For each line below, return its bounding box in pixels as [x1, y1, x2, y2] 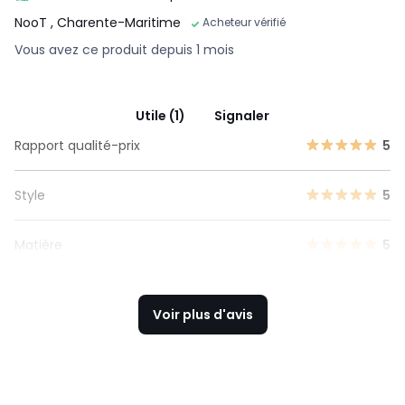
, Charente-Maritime [51, 13, 181, 32]
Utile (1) [136, 106, 185, 125]
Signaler [214, 106, 269, 125]
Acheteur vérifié [202, 14, 286, 30]
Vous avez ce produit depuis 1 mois [14, 40, 234, 59]
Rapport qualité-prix [14, 136, 140, 155]
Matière [14, 235, 62, 254]
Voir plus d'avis [152, 305, 253, 324]
